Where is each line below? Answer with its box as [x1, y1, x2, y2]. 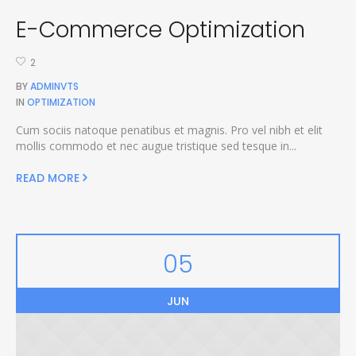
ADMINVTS [29, 79, 79, 93]
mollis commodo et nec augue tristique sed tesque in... [15, 137, 296, 153]
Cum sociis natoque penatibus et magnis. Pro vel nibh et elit [15, 122, 323, 137]
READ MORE [15, 169, 79, 186]
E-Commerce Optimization [15, 14, 305, 46]
